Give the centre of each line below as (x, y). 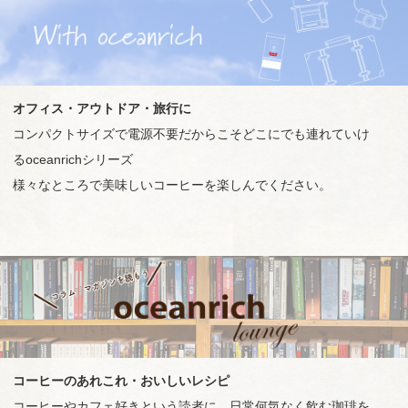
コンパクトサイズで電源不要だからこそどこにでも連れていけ (191, 133)
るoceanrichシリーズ (73, 159)
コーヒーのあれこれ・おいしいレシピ (121, 380)
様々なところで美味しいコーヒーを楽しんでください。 (172, 184)
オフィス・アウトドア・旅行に (102, 108)
